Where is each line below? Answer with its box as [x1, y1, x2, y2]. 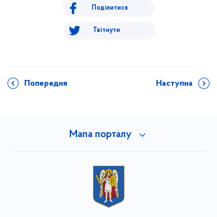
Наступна [156, 79, 193, 89]
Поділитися [92, 4, 128, 12]
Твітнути [93, 27, 120, 34]
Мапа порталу [69, 129, 132, 140]
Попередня [24, 79, 67, 89]
